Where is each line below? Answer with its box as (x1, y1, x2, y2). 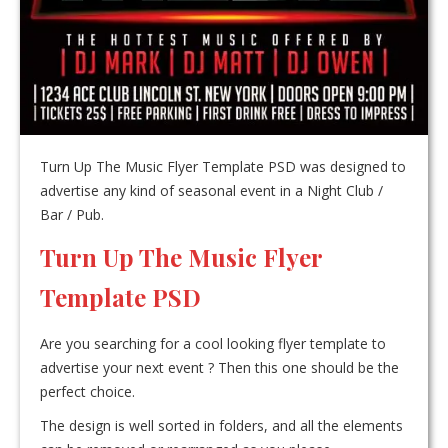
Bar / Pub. (40, 205, 104, 225)
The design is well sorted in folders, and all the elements (40, 416, 403, 436)
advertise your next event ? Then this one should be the (40, 358, 399, 378)
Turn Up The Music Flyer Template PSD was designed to (40, 157, 406, 177)
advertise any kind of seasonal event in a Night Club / (40, 181, 383, 201)
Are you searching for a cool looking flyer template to (40, 334, 386, 354)
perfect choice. (40, 382, 135, 402)
